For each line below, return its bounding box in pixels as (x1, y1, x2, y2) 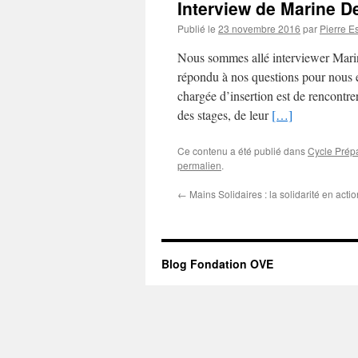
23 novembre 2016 (218, 22, 300, 35)
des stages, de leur (177, 106, 272, 123)
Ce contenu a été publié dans (177, 144, 308, 157)
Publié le (177, 22, 216, 35)
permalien (177, 158, 221, 172)
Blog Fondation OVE (161, 256, 273, 272)
